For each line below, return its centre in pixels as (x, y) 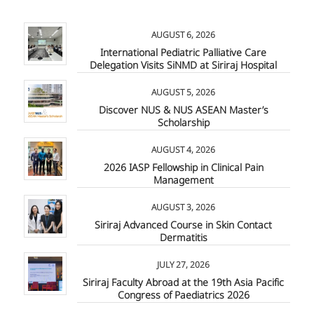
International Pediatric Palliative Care (184, 53)
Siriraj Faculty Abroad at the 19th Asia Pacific (184, 282)
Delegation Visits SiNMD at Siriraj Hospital (184, 65)
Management (183, 180)
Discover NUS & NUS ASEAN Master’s (183, 110)
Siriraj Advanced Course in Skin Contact (184, 225)
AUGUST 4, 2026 (184, 150)
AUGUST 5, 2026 (184, 92)
